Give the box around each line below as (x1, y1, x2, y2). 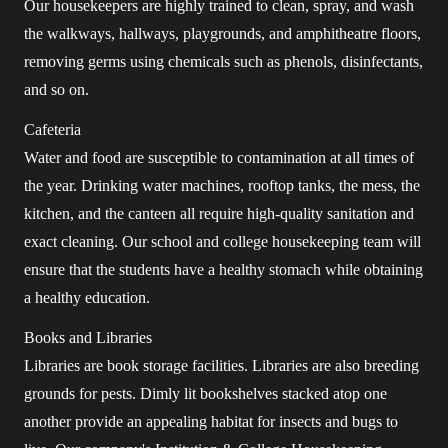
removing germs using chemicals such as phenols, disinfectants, (24, 53, 423, 70)
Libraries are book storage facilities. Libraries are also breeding (24, 357, 419, 374)
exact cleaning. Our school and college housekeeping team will (24, 233, 421, 250)
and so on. (24, 81, 93, 98)
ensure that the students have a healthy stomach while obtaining (24, 261, 423, 278)
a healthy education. (24, 289, 150, 306)
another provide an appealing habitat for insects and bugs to (24, 413, 398, 430)
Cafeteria (24, 121, 81, 138)
